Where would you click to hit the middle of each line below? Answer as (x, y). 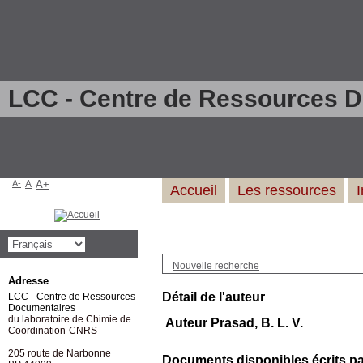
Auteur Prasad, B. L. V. (234, 323)
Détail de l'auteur (214, 297)
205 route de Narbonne (60, 353)
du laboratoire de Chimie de (70, 319)
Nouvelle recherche (216, 266)
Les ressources (287, 190)
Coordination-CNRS (53, 331)
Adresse (28, 281)
